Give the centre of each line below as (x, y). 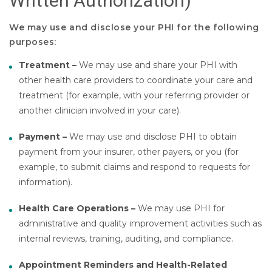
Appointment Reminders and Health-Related (123, 265)
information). (46, 182)
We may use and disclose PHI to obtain (153, 137)
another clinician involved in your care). (100, 110)
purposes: (33, 42)
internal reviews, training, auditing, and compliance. (126, 239)
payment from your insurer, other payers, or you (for (129, 152)
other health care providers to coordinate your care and (136, 80)
